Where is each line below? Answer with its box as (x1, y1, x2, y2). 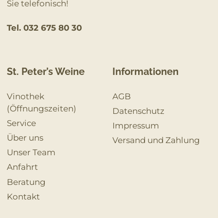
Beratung (6, 177, 46, 187)
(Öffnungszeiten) (6, 104, 76, 114)
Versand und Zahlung (112, 135, 200, 145)
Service (6, 118, 36, 128)
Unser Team (6, 147, 55, 158)
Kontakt (6, 191, 40, 201)
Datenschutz (112, 106, 164, 116)
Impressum (112, 121, 159, 131)
